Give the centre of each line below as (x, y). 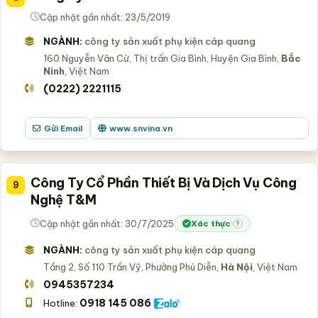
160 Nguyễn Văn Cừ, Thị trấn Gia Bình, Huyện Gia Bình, (162, 58)
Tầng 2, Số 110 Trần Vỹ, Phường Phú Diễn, (132, 267)
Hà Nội (236, 267)
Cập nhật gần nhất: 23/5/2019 (105, 17)
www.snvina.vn (141, 128)
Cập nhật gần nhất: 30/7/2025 (107, 223)
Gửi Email (63, 128)
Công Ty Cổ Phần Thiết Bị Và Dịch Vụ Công (164, 182)
